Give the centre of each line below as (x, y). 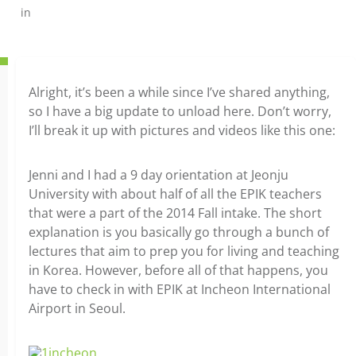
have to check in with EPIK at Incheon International (180, 289)
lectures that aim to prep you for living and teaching (184, 251)
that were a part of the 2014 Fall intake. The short (175, 213)
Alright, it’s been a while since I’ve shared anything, (179, 92)
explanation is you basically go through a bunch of (179, 232)
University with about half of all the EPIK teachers (175, 194)
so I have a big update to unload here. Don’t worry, (180, 111)
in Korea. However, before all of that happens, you (178, 270)
